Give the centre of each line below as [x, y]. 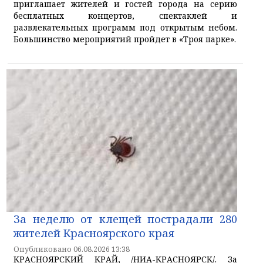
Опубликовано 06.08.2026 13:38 [72, 249]
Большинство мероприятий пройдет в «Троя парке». [125, 39]
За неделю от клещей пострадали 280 [125, 219]
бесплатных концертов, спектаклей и [125, 16]
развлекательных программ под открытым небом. [125, 28]
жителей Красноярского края [94, 233]
